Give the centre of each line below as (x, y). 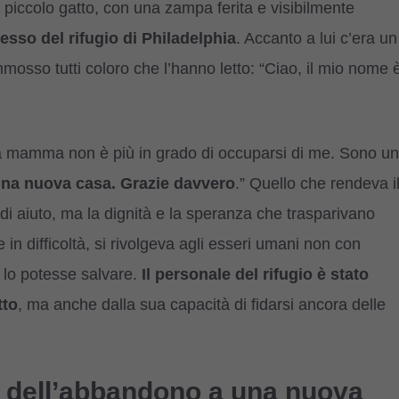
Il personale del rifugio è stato (255, 274)
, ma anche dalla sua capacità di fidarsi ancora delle (202, 304)
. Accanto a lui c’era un (317, 38)
